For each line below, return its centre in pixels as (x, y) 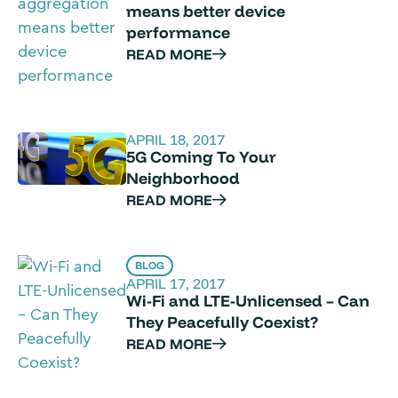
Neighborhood (183, 178)
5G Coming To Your (202, 157)
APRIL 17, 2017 (176, 283)
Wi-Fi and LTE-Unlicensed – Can (248, 301)
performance (179, 32)
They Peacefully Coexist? (223, 322)
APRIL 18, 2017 (176, 139)
